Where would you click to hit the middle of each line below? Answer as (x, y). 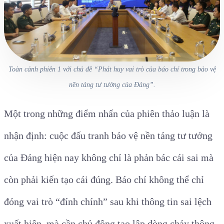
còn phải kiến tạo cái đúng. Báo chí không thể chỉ (104, 180)
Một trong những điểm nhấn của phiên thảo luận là (107, 114)
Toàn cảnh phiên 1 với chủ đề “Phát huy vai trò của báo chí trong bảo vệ (112, 69)
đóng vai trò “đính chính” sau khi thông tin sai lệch (108, 202)
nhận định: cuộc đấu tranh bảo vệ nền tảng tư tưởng (108, 136)
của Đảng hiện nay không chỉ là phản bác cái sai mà (109, 158)
